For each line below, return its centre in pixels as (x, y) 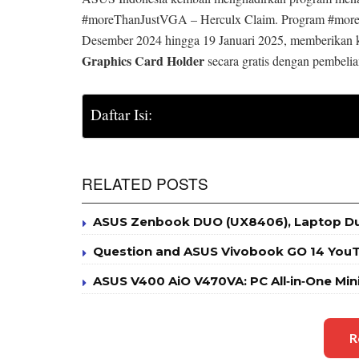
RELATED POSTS (145, 183)
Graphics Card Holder (143, 60)
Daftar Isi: (121, 115)
